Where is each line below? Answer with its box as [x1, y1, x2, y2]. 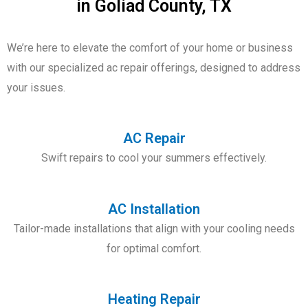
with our [7, 60, 47, 74]
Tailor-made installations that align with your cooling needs [13, 221, 295, 235]
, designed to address [195, 60, 300, 74]
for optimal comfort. [107, 241, 201, 255]
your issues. [7, 80, 65, 94]
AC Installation [108, 200, 200, 217]
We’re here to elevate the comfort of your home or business [7, 41, 293, 54]
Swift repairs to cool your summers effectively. [41, 151, 267, 165]
